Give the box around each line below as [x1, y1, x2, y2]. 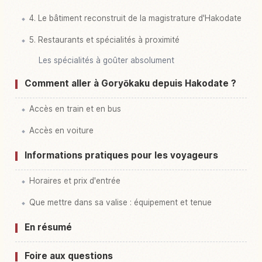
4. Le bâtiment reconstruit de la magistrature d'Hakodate [29, 13, 242, 23]
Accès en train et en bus [29, 104, 121, 114]
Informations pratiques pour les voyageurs [25, 150, 218, 161]
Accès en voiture [29, 126, 94, 136]
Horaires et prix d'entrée [29, 176, 120, 186]
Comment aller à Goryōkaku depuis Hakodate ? [25, 78, 236, 89]
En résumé [25, 222, 72, 233]
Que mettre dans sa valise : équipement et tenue [29, 198, 212, 208]
